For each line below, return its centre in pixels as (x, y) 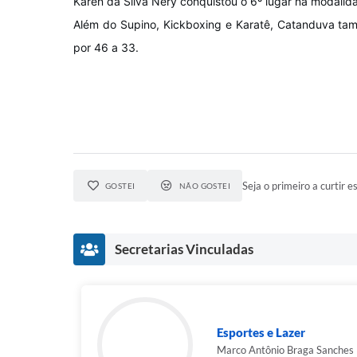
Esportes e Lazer (261, 332)
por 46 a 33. (106, 47)
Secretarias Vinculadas (184, 249)
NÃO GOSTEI (205, 186)
